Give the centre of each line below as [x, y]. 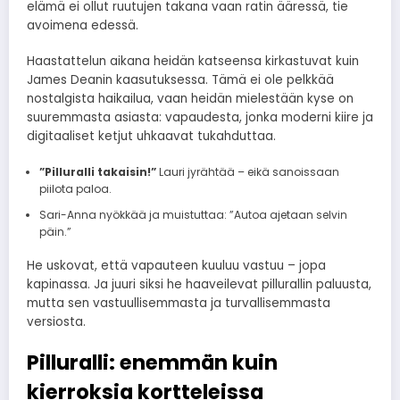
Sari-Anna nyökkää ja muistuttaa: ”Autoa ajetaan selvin [193, 214]
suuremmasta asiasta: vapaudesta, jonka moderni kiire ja [200, 118]
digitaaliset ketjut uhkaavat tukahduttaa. [151, 137]
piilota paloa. [75, 188]
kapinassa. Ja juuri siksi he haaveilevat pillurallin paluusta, [199, 284]
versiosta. [56, 321]
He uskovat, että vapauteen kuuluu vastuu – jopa [176, 265]
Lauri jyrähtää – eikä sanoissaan [247, 171]
